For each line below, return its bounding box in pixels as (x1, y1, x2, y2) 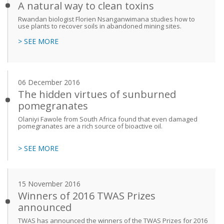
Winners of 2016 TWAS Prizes (18, 189, 155, 203)
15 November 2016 (18, 179, 80, 189)
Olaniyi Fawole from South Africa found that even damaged (18, 114, 197, 124)
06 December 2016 (18, 77, 80, 87)
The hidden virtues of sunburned (18, 87, 176, 101)
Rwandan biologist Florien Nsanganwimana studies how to (18, 14, 195, 23)
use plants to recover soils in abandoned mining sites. (18, 21, 181, 30)
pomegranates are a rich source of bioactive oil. (18, 121, 162, 131)
